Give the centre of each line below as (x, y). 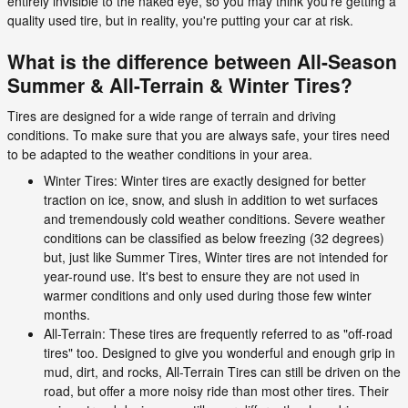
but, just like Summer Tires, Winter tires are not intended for (216, 256)
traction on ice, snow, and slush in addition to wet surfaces (211, 199)
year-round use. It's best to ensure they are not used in (202, 275)
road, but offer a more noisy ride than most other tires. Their (216, 390)
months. (67, 314)
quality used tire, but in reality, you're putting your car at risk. (180, 20)
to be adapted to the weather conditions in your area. (160, 153)
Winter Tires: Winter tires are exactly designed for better (205, 180)
